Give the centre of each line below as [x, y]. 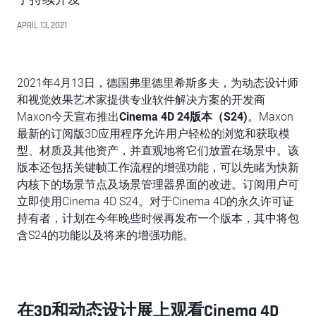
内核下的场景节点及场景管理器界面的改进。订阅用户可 [158, 184]
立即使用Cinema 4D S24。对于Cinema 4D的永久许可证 [156, 201]
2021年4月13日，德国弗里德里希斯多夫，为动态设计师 [158, 83]
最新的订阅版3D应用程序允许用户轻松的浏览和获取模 [153, 134]
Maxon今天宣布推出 [68, 117]
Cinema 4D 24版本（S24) [183, 117]
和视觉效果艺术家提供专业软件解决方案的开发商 [141, 100]
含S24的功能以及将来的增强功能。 [105, 235]
